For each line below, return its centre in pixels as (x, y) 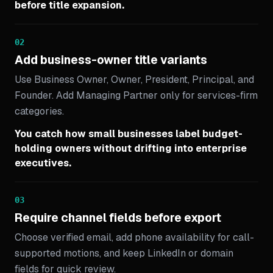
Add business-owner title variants (111, 60)
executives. (43, 163)
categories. (39, 111)
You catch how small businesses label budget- (129, 134)
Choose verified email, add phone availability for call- (134, 237)
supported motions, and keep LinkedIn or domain (124, 253)
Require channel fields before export (118, 218)
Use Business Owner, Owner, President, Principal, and (134, 80)
